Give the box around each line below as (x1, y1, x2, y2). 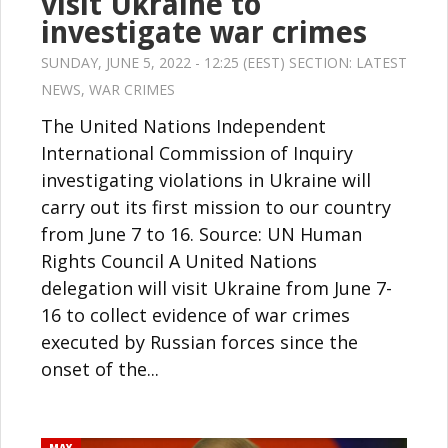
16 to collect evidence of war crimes (41, 302, 350, 327)
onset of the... (41, 356, 159, 381)
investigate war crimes (41, 14, 367, 50)
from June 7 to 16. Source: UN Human (41, 221, 362, 246)
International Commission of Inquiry (41, 140, 353, 165)
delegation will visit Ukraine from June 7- (41, 275, 392, 300)
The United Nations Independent (41, 113, 326, 138)
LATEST (356, 52, 407, 72)
